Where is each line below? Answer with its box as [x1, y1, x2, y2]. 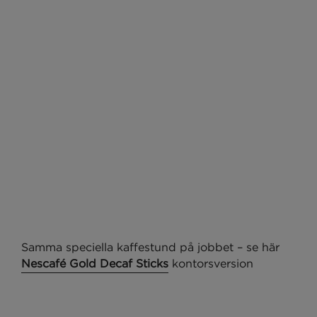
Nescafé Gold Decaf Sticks [21, 256, 168, 271]
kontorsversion [168, 256, 253, 271]
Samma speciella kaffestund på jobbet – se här [21, 240, 279, 255]
